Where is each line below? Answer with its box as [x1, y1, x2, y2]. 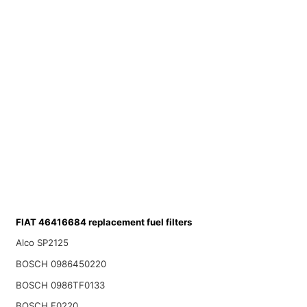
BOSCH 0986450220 [15, 258, 106, 270]
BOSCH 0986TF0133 [15, 279, 105, 291]
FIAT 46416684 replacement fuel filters [15, 216, 192, 228]
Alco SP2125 [15, 237, 69, 249]
